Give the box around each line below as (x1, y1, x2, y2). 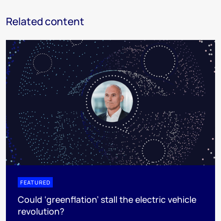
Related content (6, 14, 84, 28)
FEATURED (20, 179, 50, 186)
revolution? (18, 205, 64, 218)
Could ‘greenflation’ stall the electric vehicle (18, 193, 196, 206)
